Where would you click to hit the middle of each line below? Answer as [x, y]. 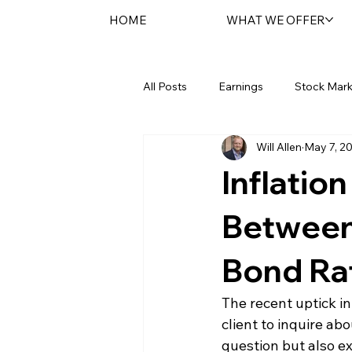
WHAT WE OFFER [276, 20]
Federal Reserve [216, 150]
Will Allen [279, 147]
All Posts [165, 87]
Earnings [241, 87]
